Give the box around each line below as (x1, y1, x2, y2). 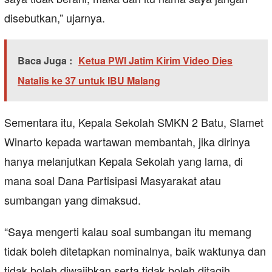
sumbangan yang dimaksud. (4, 192, 141, 208)
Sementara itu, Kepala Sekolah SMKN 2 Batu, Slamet (4, 114, 263, 131)
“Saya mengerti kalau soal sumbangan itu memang (4, 223, 251, 240)
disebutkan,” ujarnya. (4, 10, 105, 26)
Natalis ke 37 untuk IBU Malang (18, 73, 160, 88)
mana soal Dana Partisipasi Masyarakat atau (4, 172, 221, 189)
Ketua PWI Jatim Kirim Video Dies (78, 53, 233, 68)
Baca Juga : (18, 53, 72, 68)
